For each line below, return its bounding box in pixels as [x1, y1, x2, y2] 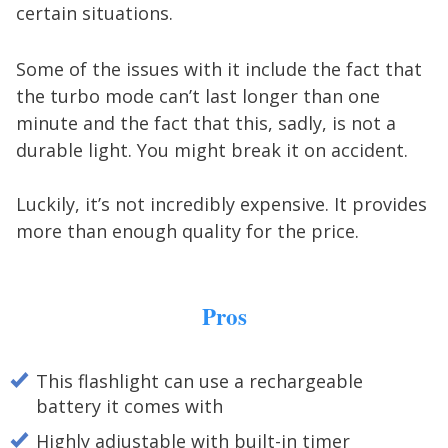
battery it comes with [36, 394, 223, 418]
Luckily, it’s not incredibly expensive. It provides [16, 191, 427, 216]
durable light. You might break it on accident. [16, 137, 408, 162]
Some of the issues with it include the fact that [16, 56, 422, 81]
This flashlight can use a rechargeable [36, 369, 363, 393]
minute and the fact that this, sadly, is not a [16, 110, 396, 135]
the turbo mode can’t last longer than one [16, 83, 380, 108]
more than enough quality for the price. [16, 218, 359, 243]
